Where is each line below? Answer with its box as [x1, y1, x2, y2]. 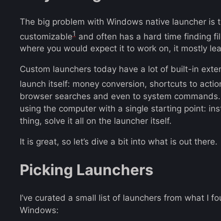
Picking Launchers [20, 160, 153, 179]
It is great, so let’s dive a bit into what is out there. [20, 137, 218, 147]
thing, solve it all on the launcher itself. [20, 116, 172, 126]
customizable [20, 31, 73, 41]
